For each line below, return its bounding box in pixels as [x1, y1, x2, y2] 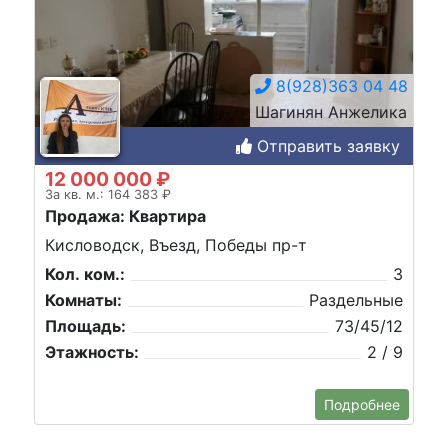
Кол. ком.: [45, 264, 125, 285]
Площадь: [45, 316, 126, 337]
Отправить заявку [252, 135, 400, 156]
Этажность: [45, 342, 139, 363]
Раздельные [309, 290, 403, 311]
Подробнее [324, 396, 400, 413]
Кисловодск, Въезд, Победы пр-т [45, 235, 307, 256]
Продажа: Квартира [45, 205, 206, 226]
